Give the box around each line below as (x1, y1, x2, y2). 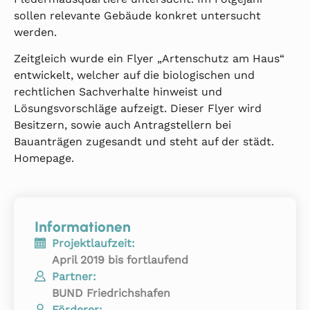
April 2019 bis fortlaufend (52, 253, 188, 267)
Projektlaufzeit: (52, 237, 135, 250)
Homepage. (14, 151, 74, 165)
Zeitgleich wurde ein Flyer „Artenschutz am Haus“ (14, 51, 284, 65)
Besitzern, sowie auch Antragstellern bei (14, 118, 231, 131)
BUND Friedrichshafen (52, 286, 170, 300)
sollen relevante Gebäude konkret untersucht (14, 8, 261, 22)
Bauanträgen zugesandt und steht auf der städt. (14, 134, 274, 148)
